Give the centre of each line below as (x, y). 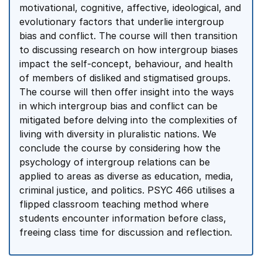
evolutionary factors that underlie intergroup (122, 22)
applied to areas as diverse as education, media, (126, 176)
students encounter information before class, (123, 218)
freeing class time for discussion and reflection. (126, 232)
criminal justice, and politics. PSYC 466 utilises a (127, 190)
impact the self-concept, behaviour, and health (126, 64)
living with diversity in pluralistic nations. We (118, 134)
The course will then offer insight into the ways (127, 92)
